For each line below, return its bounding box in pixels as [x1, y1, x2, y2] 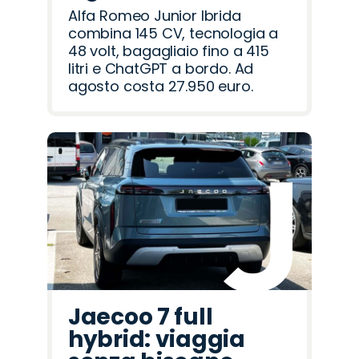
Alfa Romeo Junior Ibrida [68, 5, 241, 26]
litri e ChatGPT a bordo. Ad [68, 58, 254, 79]
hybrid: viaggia [68, 323, 245, 355]
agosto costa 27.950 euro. [68, 75, 253, 96]
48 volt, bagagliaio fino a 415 [68, 40, 269, 61]
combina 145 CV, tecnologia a [68, 22, 278, 43]
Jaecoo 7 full [68, 301, 213, 333]
